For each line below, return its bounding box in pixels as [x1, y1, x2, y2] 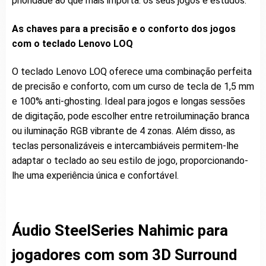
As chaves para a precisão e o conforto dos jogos [12, 23, 236, 34]
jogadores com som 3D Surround [12, 245, 237, 264]
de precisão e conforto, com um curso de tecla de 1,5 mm [12, 81, 254, 93]
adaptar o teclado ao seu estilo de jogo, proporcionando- [12, 155, 248, 167]
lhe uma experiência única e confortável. [12, 170, 179, 182]
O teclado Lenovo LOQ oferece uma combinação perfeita [12, 66, 252, 78]
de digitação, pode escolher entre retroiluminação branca [12, 110, 249, 122]
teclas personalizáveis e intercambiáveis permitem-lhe [12, 140, 239, 152]
